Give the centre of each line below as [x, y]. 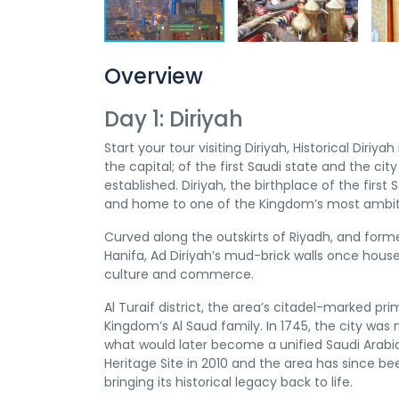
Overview [154, 76]
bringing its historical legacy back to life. [228, 382]
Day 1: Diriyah [176, 119]
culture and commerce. [179, 274]
